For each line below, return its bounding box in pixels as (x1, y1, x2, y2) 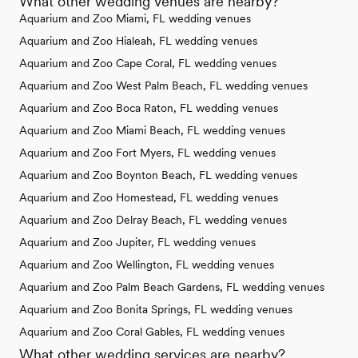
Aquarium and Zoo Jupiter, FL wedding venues (19, 235, 256, 249)
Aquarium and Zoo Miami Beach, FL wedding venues (19, 123, 285, 137)
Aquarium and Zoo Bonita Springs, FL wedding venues (19, 302, 292, 316)
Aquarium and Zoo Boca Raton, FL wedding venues (19, 101, 278, 114)
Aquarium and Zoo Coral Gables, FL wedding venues (19, 324, 284, 338)
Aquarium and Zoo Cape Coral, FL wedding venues (19, 56, 276, 70)
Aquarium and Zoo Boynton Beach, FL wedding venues (19, 168, 297, 181)
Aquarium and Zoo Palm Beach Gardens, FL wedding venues (19, 280, 324, 293)
